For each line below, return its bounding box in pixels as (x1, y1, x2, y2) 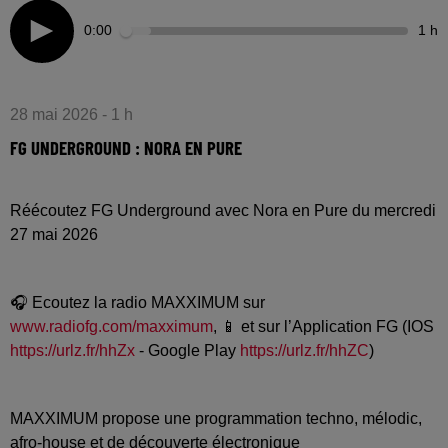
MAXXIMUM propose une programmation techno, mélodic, (10, 409, 422, 427)
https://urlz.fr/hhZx (10, 341, 135, 359)
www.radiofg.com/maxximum (10, 317, 213, 335)
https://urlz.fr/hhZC (240, 341, 369, 359)
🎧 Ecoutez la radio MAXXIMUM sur (10, 293, 265, 311)
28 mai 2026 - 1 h (10, 105, 133, 123)
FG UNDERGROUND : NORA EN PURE (10, 135, 242, 159)
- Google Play (135, 341, 240, 359)
